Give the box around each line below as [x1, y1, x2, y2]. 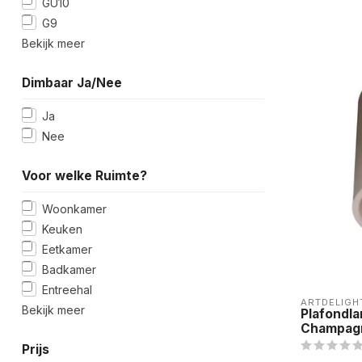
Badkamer [42, 262, 96, 276]
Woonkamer [42, 201, 107, 216]
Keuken [42, 221, 82, 236]
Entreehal [42, 282, 92, 297]
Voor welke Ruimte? [22, 167, 147, 183]
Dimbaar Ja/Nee [22, 74, 122, 90]
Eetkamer [42, 242, 92, 256]
